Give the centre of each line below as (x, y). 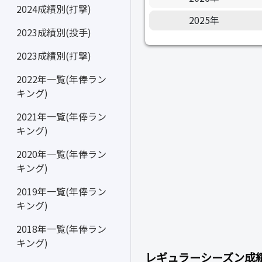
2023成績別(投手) (54, 32)
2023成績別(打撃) (54, 56)
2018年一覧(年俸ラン (61, 229)
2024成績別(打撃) (54, 9)
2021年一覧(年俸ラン (61, 116)
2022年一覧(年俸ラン (61, 79)
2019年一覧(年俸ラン (61, 191)
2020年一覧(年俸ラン (61, 154)
